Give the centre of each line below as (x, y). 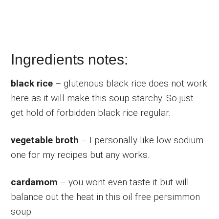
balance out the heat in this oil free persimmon (106, 197)
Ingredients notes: (70, 60)
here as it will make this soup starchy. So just (102, 98)
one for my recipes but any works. (80, 155)
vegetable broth (45, 140)
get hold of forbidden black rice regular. (91, 113)
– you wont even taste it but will (124, 182)
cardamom (34, 182)
